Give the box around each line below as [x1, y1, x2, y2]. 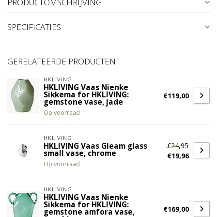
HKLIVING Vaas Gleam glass [44, 141, 147, 152]
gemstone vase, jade [44, 97, 123, 108]
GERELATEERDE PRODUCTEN [7, 56, 116, 67]
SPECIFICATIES [7, 21, 61, 33]
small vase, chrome [44, 148, 116, 159]
